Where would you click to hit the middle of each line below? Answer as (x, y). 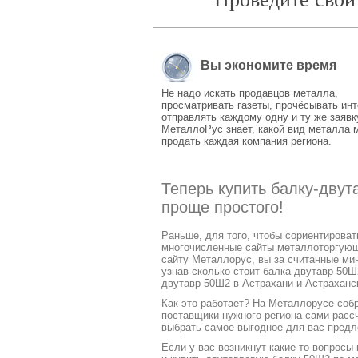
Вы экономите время (268, 65)
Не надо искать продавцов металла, (250, 93)
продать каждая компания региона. (247, 141)
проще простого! (223, 207)
